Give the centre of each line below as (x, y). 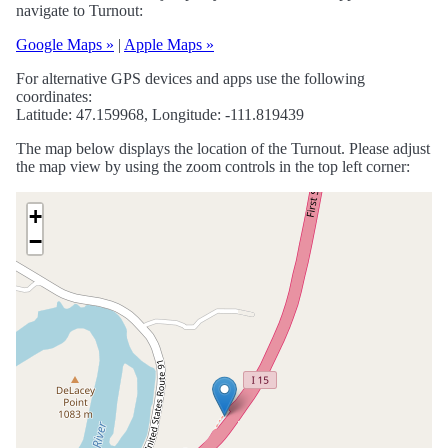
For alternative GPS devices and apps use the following (190, 79)
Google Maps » (65, 45)
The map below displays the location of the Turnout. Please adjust (223, 149)
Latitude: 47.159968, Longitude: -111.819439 (160, 115)
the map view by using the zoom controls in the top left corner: (213, 167)
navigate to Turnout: (79, 11)
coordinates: (54, 97)
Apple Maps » (169, 45)
